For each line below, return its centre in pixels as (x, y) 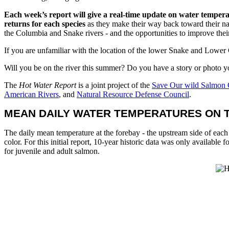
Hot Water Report (48, 85)
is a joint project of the (114, 85)
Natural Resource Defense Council (133, 94)
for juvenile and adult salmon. (53, 151)
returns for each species (45, 24)
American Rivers (31, 94)
